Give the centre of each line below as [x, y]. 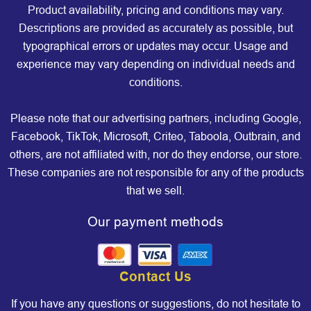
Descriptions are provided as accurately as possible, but [155, 28]
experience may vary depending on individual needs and [155, 65]
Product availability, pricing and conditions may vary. [155, 10]
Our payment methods [155, 222]
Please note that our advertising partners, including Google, [155, 119]
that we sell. [155, 191]
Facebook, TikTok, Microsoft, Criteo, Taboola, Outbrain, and [155, 137]
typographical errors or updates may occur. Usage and [155, 47]
